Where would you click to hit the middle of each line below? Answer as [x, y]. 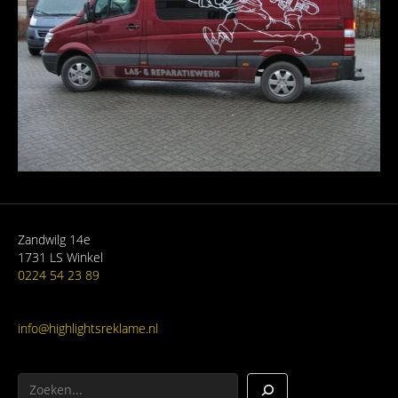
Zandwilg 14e [54, 239]
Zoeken [40, 381]
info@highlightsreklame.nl [88, 328]
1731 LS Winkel [60, 257]
